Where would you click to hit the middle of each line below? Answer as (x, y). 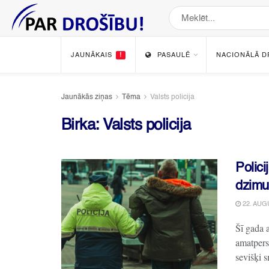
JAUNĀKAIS (92, 56)
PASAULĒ (174, 56)
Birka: (82, 125)
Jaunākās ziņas (87, 97)
